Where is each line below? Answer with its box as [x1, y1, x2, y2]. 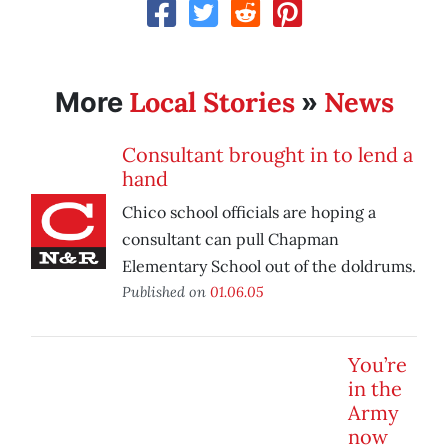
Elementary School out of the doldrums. [122, 256, 416, 277]
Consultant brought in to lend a [122, 142, 413, 168]
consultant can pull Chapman [122, 229, 339, 250]
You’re [348, 352, 407, 378]
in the [348, 376, 402, 402]
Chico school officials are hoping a [122, 202, 376, 223]
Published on [122, 282, 210, 302]
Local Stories [128, 85, 295, 120]
